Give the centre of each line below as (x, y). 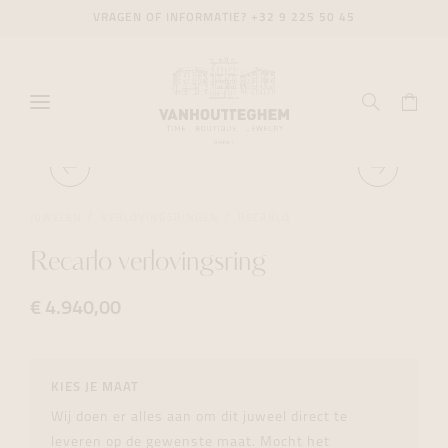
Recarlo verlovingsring (148, 263)
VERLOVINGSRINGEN (160, 218)
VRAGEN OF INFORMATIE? (172, 18)
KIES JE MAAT (95, 387)
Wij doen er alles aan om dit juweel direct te (199, 417)
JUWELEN (56, 218)
